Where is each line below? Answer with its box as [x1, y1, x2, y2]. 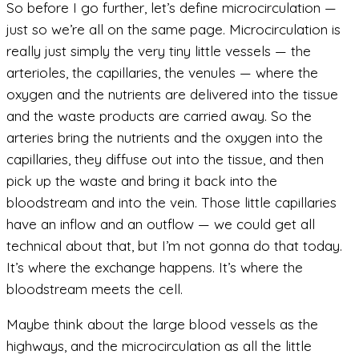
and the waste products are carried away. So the [6, 107, 312, 124]
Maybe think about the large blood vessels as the [6, 315, 318, 333]
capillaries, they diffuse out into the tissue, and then [6, 150, 324, 167]
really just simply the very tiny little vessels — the [6, 42, 311, 59]
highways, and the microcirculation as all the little [6, 337, 312, 354]
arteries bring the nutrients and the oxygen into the [6, 128, 323, 146]
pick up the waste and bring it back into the [6, 171, 277, 189]
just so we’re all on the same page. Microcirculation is [6, 20, 341, 38]
